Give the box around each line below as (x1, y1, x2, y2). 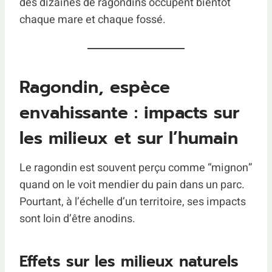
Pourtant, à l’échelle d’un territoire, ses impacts (19, 194, 246, 210)
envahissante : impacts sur (19, 100, 239, 126)
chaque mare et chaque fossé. (19, 12, 166, 28)
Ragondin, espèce (19, 74, 170, 100)
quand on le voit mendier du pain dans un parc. (19, 177, 245, 193)
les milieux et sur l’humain (19, 125, 238, 151)
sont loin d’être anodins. (19, 211, 135, 227)
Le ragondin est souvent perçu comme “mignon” (19, 160, 252, 176)
